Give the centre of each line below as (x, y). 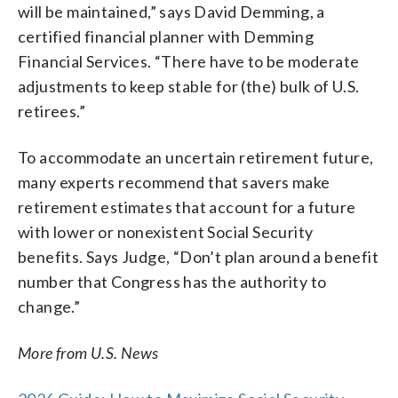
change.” (49, 306)
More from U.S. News (88, 352)
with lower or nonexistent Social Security (166, 231)
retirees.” (52, 111)
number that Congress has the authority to (172, 281)
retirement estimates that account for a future (187, 207)
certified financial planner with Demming (166, 36)
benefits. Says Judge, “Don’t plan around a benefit (198, 256)
